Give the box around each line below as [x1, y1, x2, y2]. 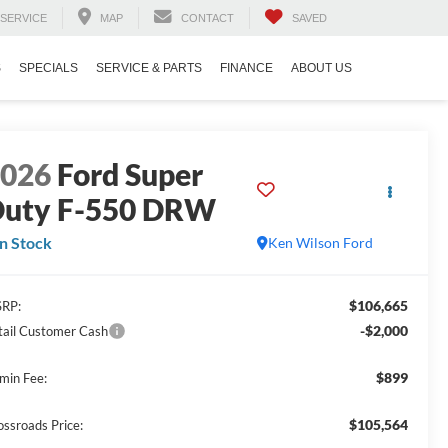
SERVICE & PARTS [96, 61, 202, 76]
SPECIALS [19, 61, 78, 76]
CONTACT [181, 12, 234, 25]
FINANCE [220, 61, 273, 76]
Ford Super [57, 156, 204, 193]
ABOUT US [291, 61, 352, 76]
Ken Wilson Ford [267, 234, 373, 252]
